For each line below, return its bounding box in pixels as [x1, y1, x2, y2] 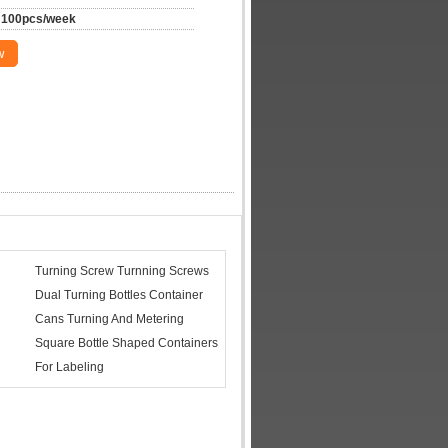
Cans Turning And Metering [35, 312, 184, 326]
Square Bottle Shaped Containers [35, 336, 218, 350]
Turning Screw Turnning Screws [35, 264, 209, 278]
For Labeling [35, 360, 104, 374]
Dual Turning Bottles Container [35, 288, 203, 302]
